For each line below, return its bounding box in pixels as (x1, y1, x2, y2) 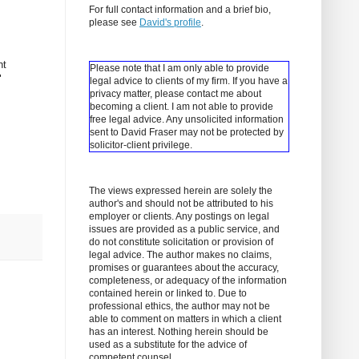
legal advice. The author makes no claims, (89, 249, 272, 261)
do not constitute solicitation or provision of (89, 236, 273, 248)
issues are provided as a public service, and (89, 224, 280, 236)
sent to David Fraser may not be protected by (90, 127, 284, 139)
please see (89, 17, 139, 29)
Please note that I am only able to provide (90, 63, 269, 75)
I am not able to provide (171, 101, 273, 113)
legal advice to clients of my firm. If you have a (90, 75, 288, 87)
